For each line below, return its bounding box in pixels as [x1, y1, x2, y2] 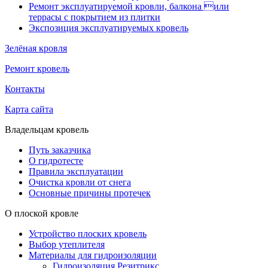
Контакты [5, 83, 45, 94]
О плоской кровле [5, 208, 78, 218]
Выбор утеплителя [29, 239, 105, 249]
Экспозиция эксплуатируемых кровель [29, 22, 188, 33]
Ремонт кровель [5, 63, 69, 74]
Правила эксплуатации [29, 166, 123, 176]
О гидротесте [29, 155, 83, 166]
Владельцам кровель [5, 124, 89, 135]
